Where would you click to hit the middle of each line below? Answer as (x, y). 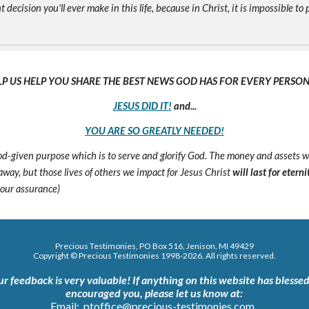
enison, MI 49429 (221, 246)
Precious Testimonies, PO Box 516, (120, 246)
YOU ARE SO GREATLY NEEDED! (154, 131)
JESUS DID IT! (142, 106)
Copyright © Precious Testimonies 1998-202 (115, 256)
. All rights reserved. (239, 256)
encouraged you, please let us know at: (154, 293)
